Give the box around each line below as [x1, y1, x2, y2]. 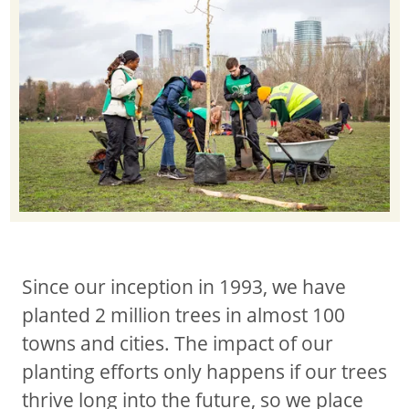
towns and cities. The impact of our [22, 330, 333, 356]
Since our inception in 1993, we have [22, 273, 346, 299]
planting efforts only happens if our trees [22, 358, 387, 384]
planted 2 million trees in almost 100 [22, 301, 345, 328]
